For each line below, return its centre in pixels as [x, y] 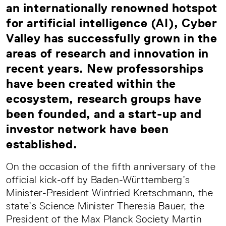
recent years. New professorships [105, 69]
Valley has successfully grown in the [112, 38]
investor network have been [88, 129]
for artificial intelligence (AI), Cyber [112, 23]
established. [42, 144]
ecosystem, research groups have [104, 99]
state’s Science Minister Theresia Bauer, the [105, 206]
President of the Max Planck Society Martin [104, 219]
